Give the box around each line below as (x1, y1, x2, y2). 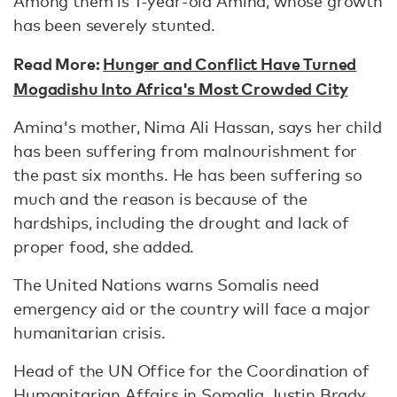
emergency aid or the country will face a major (13, 299, 370, 318)
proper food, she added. (13, 237, 195, 256)
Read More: (13, 52, 104, 74)
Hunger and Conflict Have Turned (103, 52, 357, 74)
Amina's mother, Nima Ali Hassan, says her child (13, 117, 382, 136)
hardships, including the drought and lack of (13, 213, 349, 232)
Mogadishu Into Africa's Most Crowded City (13, 77, 348, 99)
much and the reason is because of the (13, 189, 308, 208)
